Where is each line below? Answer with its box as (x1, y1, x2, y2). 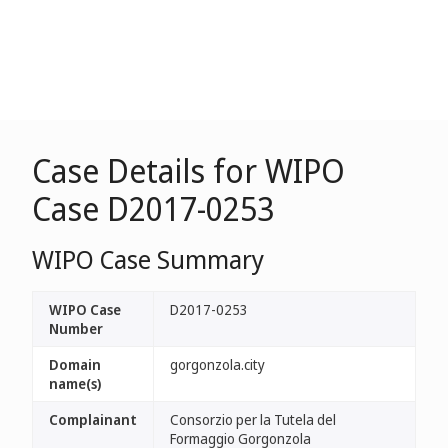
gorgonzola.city (170, 355, 265, 374)
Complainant (49, 410, 137, 429)
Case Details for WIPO (32, 149, 345, 192)
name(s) (49, 374, 101, 393)
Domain (49, 355, 101, 374)
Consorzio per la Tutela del (170, 410, 336, 429)
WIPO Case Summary (32, 242, 264, 276)
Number (49, 319, 103, 338)
